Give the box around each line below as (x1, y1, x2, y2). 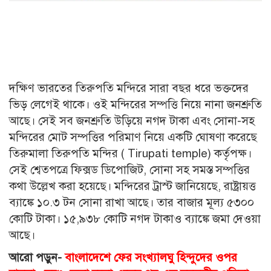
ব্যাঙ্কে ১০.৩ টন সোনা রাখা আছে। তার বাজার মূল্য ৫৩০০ (9, 195, 254, 210)
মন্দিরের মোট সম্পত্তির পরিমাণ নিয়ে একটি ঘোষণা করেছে (9, 130, 257, 145)
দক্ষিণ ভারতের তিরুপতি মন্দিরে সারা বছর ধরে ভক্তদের (9, 81, 249, 96)
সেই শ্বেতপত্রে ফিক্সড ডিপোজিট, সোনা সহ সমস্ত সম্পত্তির (9, 163, 250, 177)
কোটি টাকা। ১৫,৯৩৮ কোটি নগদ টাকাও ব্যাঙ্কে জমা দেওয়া (9, 212, 261, 226)
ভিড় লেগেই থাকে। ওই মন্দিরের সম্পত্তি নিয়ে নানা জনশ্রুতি (9, 97, 262, 112)
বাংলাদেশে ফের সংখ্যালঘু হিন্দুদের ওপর (65, 250, 237, 265)
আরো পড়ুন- (9, 250, 65, 265)
